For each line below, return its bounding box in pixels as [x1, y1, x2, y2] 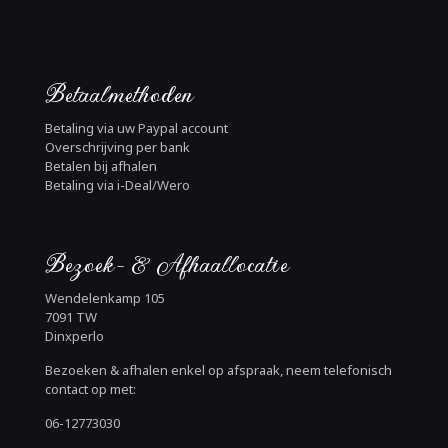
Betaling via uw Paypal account [45, 119, 228, 137]
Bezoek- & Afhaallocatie [45, 247, 288, 281]
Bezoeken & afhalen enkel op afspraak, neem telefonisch [45, 361, 392, 379]
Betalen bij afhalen [45, 157, 157, 175]
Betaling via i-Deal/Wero [45, 176, 190, 194]
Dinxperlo [45, 327, 104, 345]
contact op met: [45, 380, 136, 398]
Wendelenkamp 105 [45, 289, 165, 307]
